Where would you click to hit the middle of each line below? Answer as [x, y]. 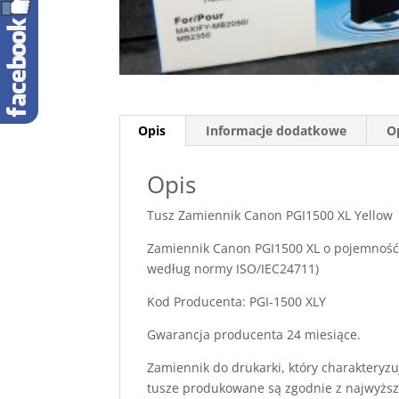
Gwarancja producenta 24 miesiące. [254, 334]
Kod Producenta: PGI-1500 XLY [237, 301]
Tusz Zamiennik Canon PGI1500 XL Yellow [270, 215]
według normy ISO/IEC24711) [233, 269]
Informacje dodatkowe [277, 130]
